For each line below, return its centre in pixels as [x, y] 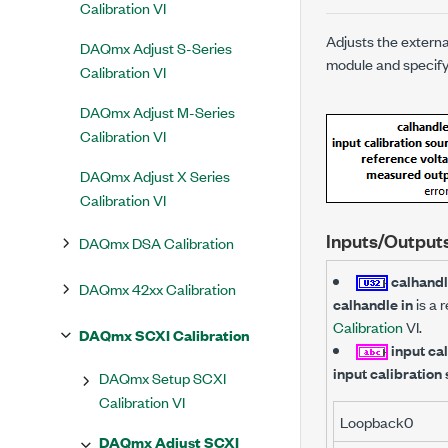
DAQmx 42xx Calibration [157, 288]
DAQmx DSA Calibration [156, 242]
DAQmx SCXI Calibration [164, 334]
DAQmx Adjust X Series [155, 175]
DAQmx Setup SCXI [162, 377]
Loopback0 [376, 421]
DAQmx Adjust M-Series [157, 111]
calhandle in [373, 303]
